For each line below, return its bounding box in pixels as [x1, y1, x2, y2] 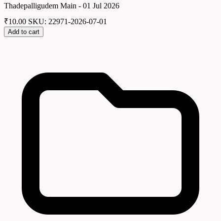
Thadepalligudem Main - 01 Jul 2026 [4, 1, 119, 10]
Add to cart [8, 28, 39, 36]
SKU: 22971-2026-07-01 [28, 17, 107, 26]
